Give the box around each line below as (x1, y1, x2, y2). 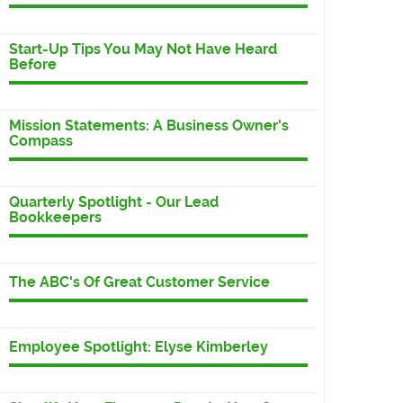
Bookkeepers (9, 209, 102, 227)
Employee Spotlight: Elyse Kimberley (9, 338, 268, 356)
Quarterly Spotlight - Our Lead (9, 193, 219, 211)
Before (9, 56, 57, 74)
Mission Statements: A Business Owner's (9, 117, 289, 135)
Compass (9, 132, 73, 150)
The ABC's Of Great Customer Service (9, 273, 270, 291)
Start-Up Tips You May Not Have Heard (9, 40, 277, 58)
